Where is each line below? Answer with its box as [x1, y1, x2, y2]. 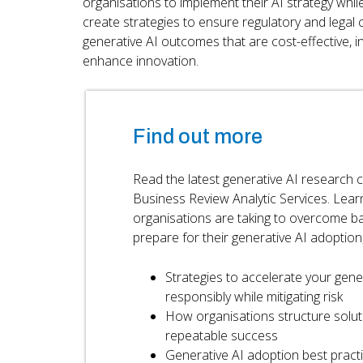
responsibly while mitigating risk [164, 287, 343, 305]
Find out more [132, 125, 263, 147]
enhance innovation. [83, 51, 199, 70]
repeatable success [164, 326, 278, 344]
